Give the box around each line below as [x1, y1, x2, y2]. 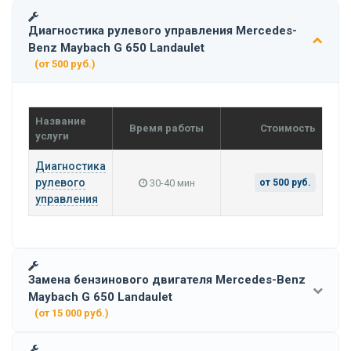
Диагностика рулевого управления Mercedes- [28, 23, 297, 38]
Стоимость [260, 121, 316, 134]
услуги [35, 129, 69, 142]
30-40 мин [147, 176, 195, 189]
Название [35, 114, 86, 127]
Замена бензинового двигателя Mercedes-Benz [28, 272, 306, 287]
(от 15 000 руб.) [34, 306, 109, 319]
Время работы [129, 121, 204, 134]
